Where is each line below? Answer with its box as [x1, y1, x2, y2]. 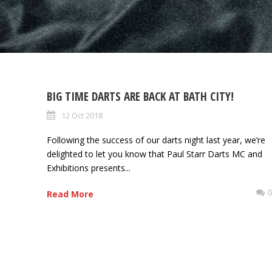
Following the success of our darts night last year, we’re [47, 134, 265, 146]
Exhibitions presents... [47, 162, 131, 174]
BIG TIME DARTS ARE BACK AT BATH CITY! [47, 89, 234, 104]
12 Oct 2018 [61, 110, 103, 121]
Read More [47, 188, 93, 200]
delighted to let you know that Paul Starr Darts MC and [47, 148, 262, 160]
